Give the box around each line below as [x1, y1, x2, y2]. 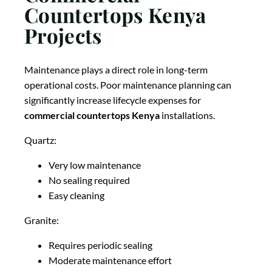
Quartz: [24, 134, 56, 146]
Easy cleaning [49, 189, 104, 202]
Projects [24, 21, 102, 49]
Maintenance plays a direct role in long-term [24, 64, 208, 76]
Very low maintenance [49, 159, 141, 171]
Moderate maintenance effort [49, 254, 172, 267]
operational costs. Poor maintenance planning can [24, 79, 231, 91]
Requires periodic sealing [49, 239, 152, 251]
